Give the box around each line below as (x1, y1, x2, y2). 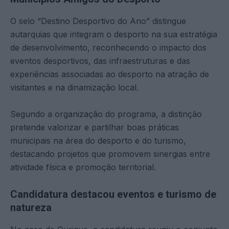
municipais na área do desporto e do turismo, (10, 135, 186, 146)
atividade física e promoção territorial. (10, 162, 156, 172)
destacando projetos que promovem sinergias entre (10, 148, 210, 159)
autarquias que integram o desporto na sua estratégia (10, 29, 217, 39)
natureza (10, 201, 52, 214)
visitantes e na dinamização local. (10, 82, 139, 93)
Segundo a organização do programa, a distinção (10, 108, 202, 119)
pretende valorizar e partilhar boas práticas (10, 122, 179, 132)
